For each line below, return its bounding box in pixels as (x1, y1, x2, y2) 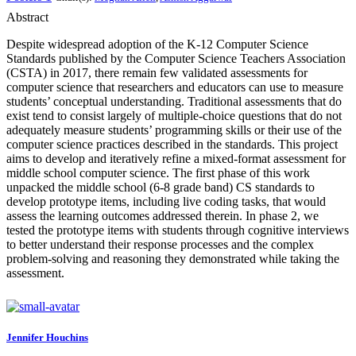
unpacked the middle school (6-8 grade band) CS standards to (6, 180, 315, 195)
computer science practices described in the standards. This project (6, 137, 338, 152)
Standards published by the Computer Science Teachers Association (6, 52, 346, 66)
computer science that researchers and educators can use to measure (6, 80, 343, 95)
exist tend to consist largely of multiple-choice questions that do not (6, 109, 342, 123)
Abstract (6, 10, 48, 25)
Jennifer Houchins (6, 331, 88, 344)
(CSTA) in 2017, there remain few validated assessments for (6, 66, 308, 80)
